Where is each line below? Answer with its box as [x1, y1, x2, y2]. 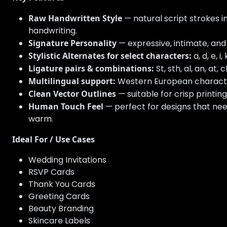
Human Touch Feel [28, 101, 103, 112]
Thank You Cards [28, 178, 95, 191]
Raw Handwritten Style [28, 13, 122, 24]
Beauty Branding [28, 203, 94, 215]
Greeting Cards [28, 191, 90, 203]
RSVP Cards [28, 166, 74, 178]
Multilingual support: [28, 75, 116, 87]
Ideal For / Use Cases [12, 134, 95, 145]
